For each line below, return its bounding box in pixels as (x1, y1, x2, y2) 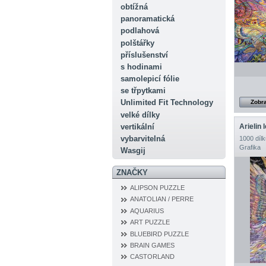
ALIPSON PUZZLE (130, 184, 185, 191)
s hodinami (120, 62, 162, 71)
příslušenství (120, 50, 168, 59)
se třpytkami (120, 86, 166, 96)
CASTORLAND (130, 253, 175, 261)
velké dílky (120, 110, 160, 119)
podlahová (120, 26, 159, 36)
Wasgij (120, 146, 145, 156)
